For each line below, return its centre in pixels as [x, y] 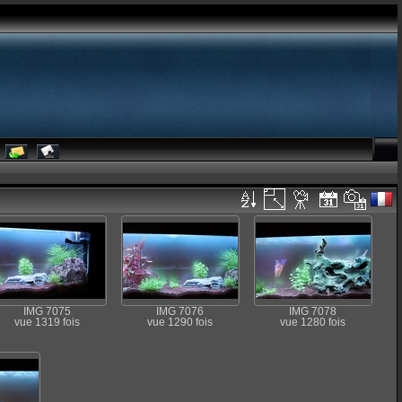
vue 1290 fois [179, 322]
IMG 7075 [47, 311]
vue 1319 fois [47, 322]
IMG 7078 [312, 311]
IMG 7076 [179, 311]
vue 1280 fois [312, 322]
